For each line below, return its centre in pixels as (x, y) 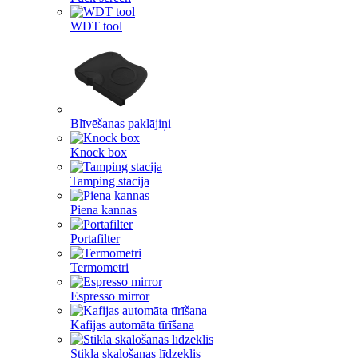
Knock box (99, 152)
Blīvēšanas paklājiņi (121, 123)
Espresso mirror (110, 296)
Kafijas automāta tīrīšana (132, 325)
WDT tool (96, 26)
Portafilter (95, 239)
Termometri (99, 267)
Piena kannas (103, 210)
